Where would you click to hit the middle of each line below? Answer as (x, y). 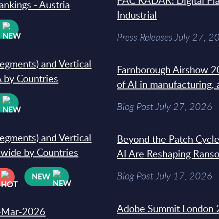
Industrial (137, 15)
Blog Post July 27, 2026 (164, 106)
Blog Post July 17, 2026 (164, 176)
